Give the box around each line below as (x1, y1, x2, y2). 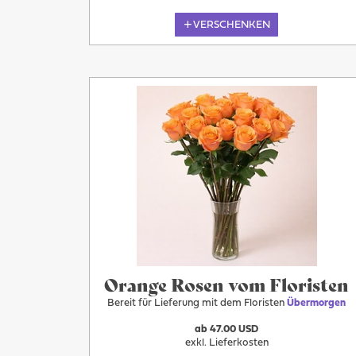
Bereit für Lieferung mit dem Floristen (107, 298, 288, 309)
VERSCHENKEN (192, 19, 270, 30)
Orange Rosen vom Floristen (104, 271, 350, 297)
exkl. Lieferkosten (184, 338, 269, 348)
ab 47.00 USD (195, 324, 259, 335)
